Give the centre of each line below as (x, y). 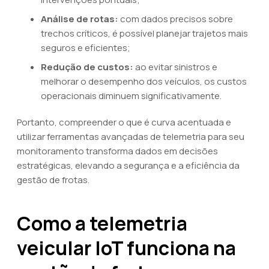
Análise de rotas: (80, 19)
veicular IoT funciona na (126, 248)
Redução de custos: (87, 67)
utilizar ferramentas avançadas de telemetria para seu (131, 137)
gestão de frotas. (53, 180)
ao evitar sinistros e (175, 67)
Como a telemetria (102, 223)
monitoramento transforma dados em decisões (117, 151)
